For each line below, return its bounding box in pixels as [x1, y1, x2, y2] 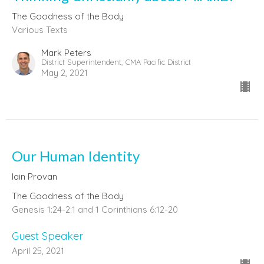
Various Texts [12, 24, 68, 35]
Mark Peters [41, 47, 91, 58]
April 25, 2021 [12, 245, 64, 256]
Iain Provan [12, 170, 57, 182]
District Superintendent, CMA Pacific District [41, 57, 191, 67]
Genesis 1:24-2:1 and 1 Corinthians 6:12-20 [12, 203, 178, 215]
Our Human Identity [12, 147, 140, 164]
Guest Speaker [12, 229, 83, 243]
